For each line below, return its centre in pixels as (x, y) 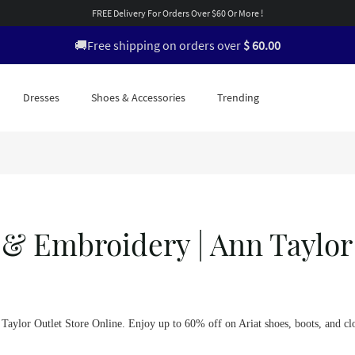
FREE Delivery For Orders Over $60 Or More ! (177, 13)
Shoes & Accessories (138, 97)
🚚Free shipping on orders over (159, 45)
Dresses (41, 97)
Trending (238, 97)
